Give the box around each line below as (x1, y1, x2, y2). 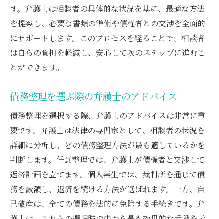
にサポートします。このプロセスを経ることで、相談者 (10, 32, 205, 44)
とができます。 (10, 61, 64, 73)
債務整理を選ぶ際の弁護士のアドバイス (10, 89, 177, 103)
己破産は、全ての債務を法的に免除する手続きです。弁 (10, 197, 205, 209)
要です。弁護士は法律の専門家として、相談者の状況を (10, 124, 205, 136)
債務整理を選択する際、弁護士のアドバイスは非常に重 (10, 109, 205, 121)
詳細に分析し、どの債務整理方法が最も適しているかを (10, 139, 205, 151)
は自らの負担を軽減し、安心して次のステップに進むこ (10, 46, 205, 58)
